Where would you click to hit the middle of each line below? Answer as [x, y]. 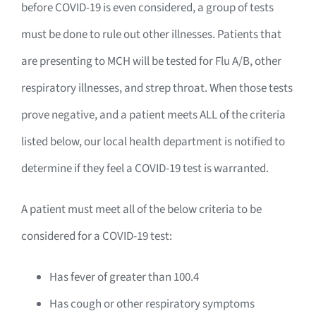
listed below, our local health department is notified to [153, 142]
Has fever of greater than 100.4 [124, 278]
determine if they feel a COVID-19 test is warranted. [145, 169]
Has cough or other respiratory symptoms [152, 304]
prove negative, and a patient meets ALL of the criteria [153, 115]
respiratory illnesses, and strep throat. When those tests [157, 89]
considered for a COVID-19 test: [97, 237]
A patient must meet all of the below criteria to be [141, 210]
